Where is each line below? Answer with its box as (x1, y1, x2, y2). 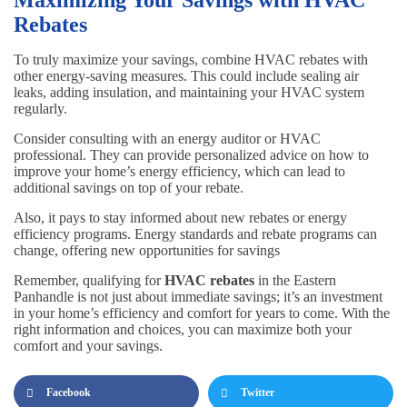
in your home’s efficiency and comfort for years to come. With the (14, 304, 390, 321)
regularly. (14, 100, 67, 116)
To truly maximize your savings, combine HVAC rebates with (14, 51, 368, 67)
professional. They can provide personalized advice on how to (14, 146, 369, 163)
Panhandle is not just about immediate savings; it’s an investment (14, 288, 382, 304)
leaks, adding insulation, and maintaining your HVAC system (14, 84, 364, 100)
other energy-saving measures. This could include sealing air (14, 67, 359, 84)
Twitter (241, 386, 274, 400)
